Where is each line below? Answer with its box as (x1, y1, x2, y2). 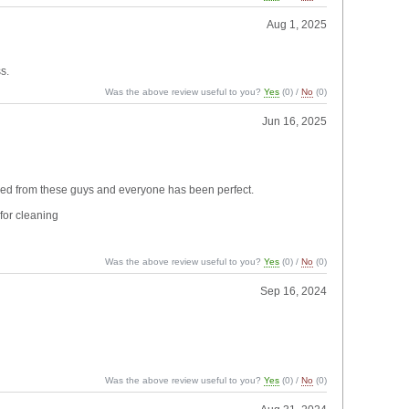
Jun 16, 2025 (262, 114, 328, 128)
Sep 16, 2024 (260, 284, 328, 298)
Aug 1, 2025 (267, 17, 328, 31)
